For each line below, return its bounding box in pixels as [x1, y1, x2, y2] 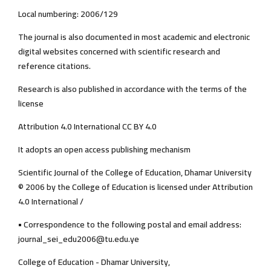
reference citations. [18, 58, 91, 74]
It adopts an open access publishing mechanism [18, 142, 191, 158]
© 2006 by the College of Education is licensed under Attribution [18, 179, 253, 195]
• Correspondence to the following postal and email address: [18, 217, 241, 233]
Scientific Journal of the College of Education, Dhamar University [18, 165, 252, 181]
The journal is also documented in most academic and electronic [18, 29, 250, 45]
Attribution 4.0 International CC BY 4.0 [18, 119, 157, 135]
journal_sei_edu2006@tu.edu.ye [18, 231, 139, 247]
